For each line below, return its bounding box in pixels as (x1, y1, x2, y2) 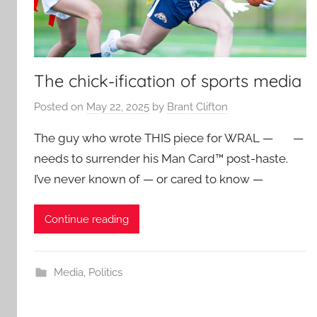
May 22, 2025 (86, 100, 149, 114)
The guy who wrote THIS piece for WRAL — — (34, 131, 304, 146)
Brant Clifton (167, 100, 228, 114)
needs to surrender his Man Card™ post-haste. (34, 151, 288, 166)
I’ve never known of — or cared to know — (34, 172, 263, 187)
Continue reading (45, 212, 129, 226)
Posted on (34, 100, 86, 114)
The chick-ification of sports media (34, 69, 301, 91)
